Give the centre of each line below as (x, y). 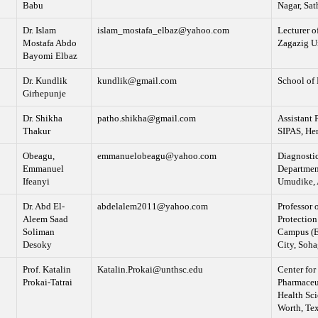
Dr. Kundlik (45, 81)
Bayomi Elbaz (50, 56)
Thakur (36, 131)
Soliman (38, 232)
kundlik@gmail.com (137, 81)
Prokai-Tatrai (47, 283)
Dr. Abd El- (43, 207)
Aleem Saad (45, 219)
